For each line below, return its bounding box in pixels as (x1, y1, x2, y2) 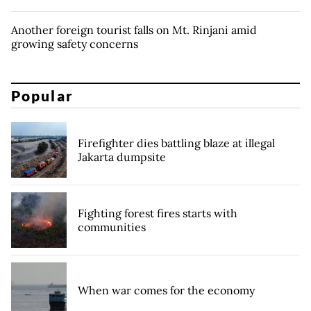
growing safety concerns (11, 36, 138, 51)
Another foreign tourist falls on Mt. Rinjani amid (11, 22, 257, 37)
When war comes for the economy (78, 283, 255, 298)
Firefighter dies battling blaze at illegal (78, 136, 275, 151)
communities (78, 220, 146, 235)
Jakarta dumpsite (78, 150, 166, 165)
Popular (11, 87, 74, 105)
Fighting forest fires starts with (78, 206, 237, 221)
